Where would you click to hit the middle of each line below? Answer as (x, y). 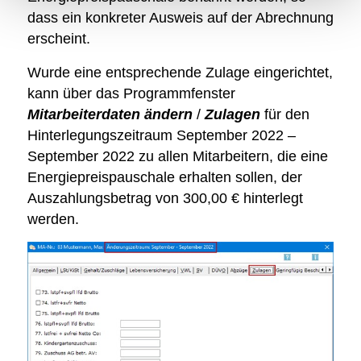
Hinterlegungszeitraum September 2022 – (161, 135)
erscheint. (58, 39)
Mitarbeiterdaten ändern (110, 114)
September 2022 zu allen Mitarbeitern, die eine (177, 156)
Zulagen (232, 114)
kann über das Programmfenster (131, 93)
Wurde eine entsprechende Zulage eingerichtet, (180, 72)
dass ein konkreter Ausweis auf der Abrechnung (180, 18)
